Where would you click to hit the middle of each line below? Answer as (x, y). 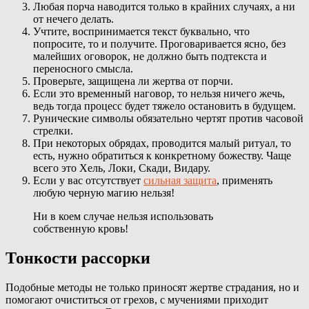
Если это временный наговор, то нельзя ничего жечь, (159, 93)
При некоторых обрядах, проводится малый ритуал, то (162, 143)
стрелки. (53, 130)
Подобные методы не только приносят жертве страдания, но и (152, 287)
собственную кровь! (81, 228)
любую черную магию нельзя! (104, 192)
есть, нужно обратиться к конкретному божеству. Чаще (162, 155)
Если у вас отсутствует (88, 180)
